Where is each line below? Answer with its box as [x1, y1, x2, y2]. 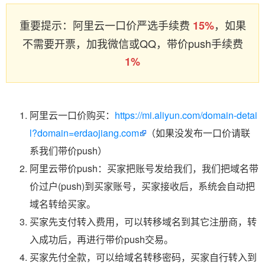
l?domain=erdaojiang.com [30, 126, 139, 140]
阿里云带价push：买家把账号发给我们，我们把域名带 [30, 161, 258, 175]
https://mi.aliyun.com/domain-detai [115, 108, 257, 122]
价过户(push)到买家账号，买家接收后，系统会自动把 [30, 179, 255, 193]
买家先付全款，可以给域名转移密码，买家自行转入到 [30, 250, 257, 264]
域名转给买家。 [30, 197, 96, 211]
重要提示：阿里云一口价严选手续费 [19, 17, 193, 33]
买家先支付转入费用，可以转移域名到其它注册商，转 [30, 215, 257, 228]
